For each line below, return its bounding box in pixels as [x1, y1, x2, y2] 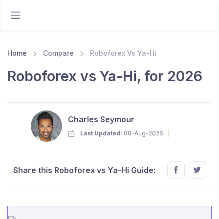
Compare [43, 49, 74, 57]
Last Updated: [80, 129, 122, 137]
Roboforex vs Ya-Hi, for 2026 [7, 67, 202, 85]
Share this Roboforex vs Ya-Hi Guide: [13, 165, 155, 175]
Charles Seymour [68, 114, 134, 125]
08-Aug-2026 [122, 129, 163, 137]
